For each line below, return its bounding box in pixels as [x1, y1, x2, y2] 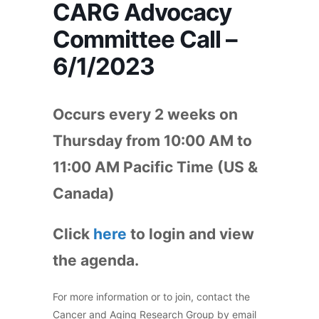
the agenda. [53, 251, 139, 269]
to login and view [127, 225, 254, 243]
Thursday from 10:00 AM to [53, 132, 252, 150]
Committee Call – [53, 25, 237, 53]
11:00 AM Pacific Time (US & [53, 158, 258, 176]
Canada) [53, 184, 115, 202]
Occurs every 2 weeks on [53, 105, 238, 123]
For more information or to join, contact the [53, 291, 250, 303]
